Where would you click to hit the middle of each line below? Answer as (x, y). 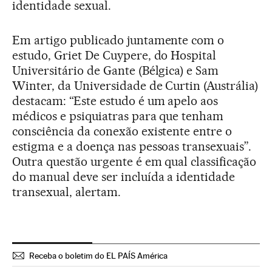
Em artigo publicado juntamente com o (118, 40)
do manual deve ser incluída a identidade (124, 176)
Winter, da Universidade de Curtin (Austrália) (135, 85)
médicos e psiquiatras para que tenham (118, 116)
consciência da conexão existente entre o (122, 131)
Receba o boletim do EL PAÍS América (98, 255)
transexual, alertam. (66, 192)
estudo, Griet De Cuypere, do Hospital (114, 55)
